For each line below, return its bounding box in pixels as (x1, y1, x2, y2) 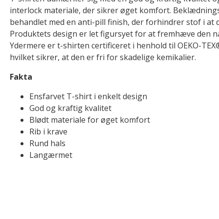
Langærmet (29, 150, 72, 160)
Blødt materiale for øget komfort (29, 114, 150, 125)
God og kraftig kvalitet (29, 103, 111, 113)
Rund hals (29, 138, 66, 149)
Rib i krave (29, 126, 67, 137)
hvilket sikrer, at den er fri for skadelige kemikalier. (10, 52, 196, 63)
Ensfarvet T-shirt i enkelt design (29, 91, 147, 102)
